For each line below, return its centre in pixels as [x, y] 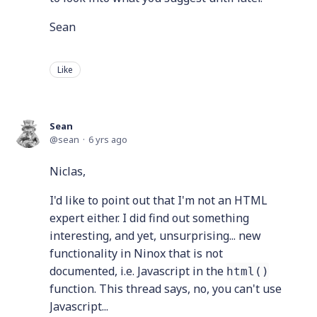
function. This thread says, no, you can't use [166, 289]
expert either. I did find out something [149, 218]
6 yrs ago [108, 139]
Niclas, [68, 171]
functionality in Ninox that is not [136, 253]
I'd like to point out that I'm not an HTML [158, 200]
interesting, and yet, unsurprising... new [155, 236]
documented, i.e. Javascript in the [138, 271]
